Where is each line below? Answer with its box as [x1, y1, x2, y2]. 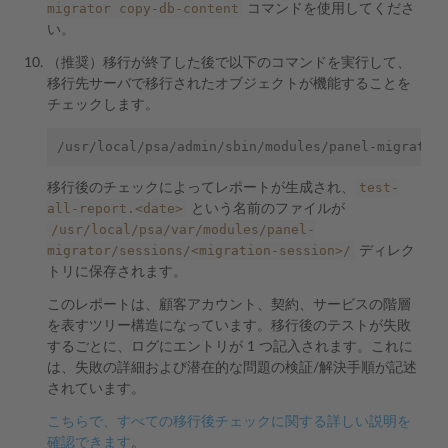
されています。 [47, 382, 145, 396]
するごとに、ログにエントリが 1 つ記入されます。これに [47, 340, 413, 354]
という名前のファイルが [187, 202, 345, 216]
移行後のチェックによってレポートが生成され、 [47, 181, 355, 195]
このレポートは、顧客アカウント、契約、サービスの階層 [47, 298, 411, 312]
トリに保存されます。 [47, 265, 187, 279]
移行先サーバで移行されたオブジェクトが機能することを [47, 77, 411, 91]
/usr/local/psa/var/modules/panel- [51, 222, 315, 237]
